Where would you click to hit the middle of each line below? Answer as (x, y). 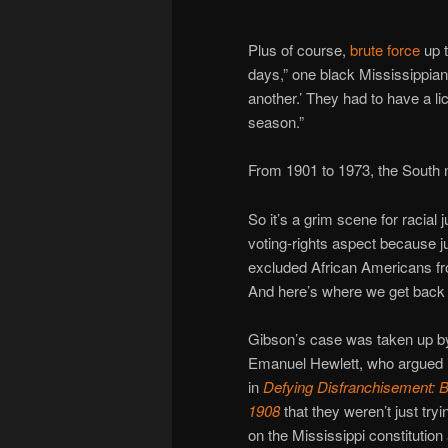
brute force (385, 50)
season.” (276, 122)
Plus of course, (299, 50)
